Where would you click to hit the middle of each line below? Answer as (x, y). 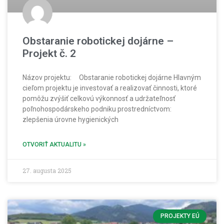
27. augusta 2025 (47, 171)
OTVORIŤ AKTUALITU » (54, 145)
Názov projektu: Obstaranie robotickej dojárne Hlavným (112, 78)
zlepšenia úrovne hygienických (70, 120)
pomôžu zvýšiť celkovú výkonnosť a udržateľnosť (100, 99)
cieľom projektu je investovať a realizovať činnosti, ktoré (110, 88)
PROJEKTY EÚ (180, 216)
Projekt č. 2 (49, 54)
